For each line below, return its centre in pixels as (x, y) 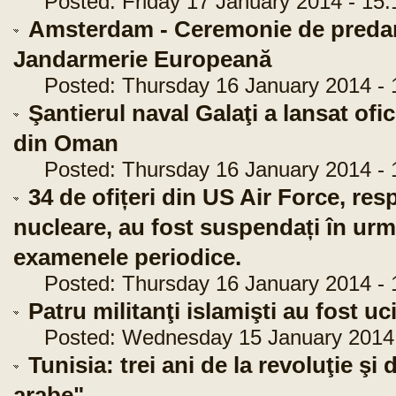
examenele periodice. (127, 257)
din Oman (66, 143)
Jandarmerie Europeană (142, 59)
